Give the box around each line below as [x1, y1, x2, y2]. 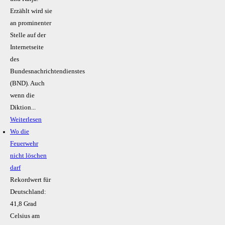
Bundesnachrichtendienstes [10, 68, 85, 75]
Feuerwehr [10, 140, 38, 148]
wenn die [10, 92, 35, 99]
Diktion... [10, 104, 36, 111]
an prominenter [10, 20, 51, 27]
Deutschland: [10, 188, 46, 196]
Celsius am [10, 212, 40, 220]
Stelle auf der [10, 32, 46, 39]
